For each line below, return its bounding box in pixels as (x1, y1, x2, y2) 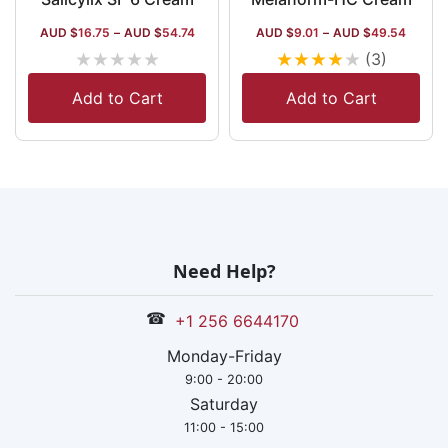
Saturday (190, 394, 258, 415)
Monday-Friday (166, 346, 282, 367)
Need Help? (172, 259, 276, 283)
